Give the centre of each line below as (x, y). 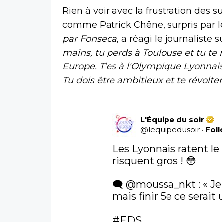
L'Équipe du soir (172, 119)
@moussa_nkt (161, 184)
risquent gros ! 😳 (155, 160)
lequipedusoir (174, 129)
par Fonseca (90, 38)
